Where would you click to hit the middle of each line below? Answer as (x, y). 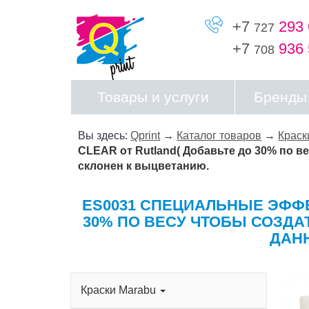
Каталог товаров (219, 136)
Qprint (146, 136)
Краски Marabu (120, 290)
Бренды (280, 97)
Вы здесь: (104, 136)
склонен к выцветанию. (144, 166)
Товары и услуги (153, 97)
